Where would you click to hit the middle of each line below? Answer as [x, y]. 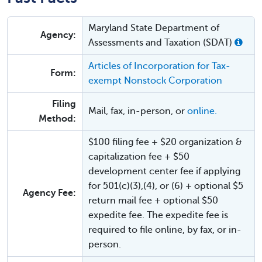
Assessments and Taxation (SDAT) [161, 42]
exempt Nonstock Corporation [155, 80]
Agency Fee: [49, 193]
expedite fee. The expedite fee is [158, 215]
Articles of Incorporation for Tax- [159, 66]
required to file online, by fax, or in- [165, 230]
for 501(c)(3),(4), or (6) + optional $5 [166, 186]
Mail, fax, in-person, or [138, 111]
